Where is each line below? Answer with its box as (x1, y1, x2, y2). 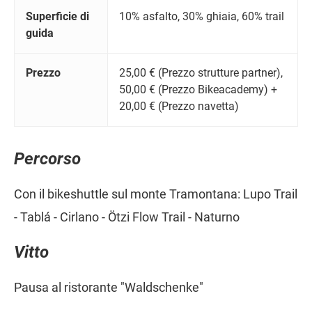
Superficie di (26, 10, 89, 24)
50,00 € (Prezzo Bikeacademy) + (119, 83, 277, 97)
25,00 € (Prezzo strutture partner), (119, 66, 283, 80)
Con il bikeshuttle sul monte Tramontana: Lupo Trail (14, 186, 297, 201)
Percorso (14, 149, 81, 169)
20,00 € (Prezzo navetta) (119, 100, 239, 114)
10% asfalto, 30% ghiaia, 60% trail (119, 10, 284, 24)
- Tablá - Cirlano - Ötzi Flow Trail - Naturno (14, 209, 240, 224)
